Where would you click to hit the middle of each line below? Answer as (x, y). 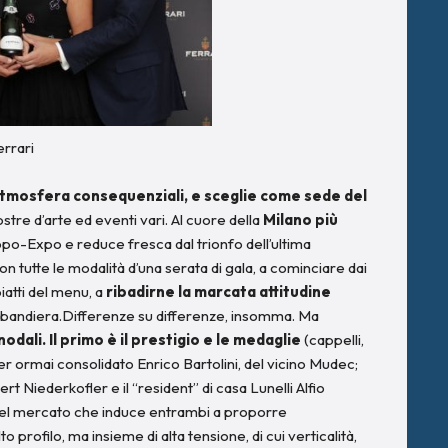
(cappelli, (332, 339)
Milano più (300, 219)
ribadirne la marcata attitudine (217, 291)
